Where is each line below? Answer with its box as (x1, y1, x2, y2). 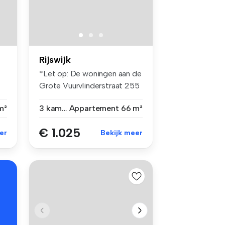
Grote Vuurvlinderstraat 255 (39, 80, 140, 90)
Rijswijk (39, 54, 71, 65)
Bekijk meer (100, 128, 143, 137)
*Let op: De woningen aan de (39, 68, 142, 78)
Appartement (69, 103, 119, 113)
